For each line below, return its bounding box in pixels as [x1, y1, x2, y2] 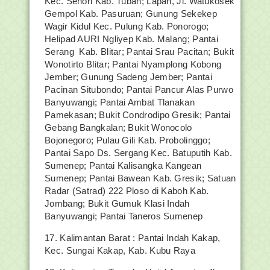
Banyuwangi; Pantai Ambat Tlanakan [45, 97, 195, 107]
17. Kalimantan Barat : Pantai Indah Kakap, [45, 233, 221, 243]
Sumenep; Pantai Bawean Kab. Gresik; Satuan [45, 173, 236, 183]
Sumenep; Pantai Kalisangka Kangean [45, 160, 202, 171]
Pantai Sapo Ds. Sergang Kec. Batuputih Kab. [45, 148, 232, 158]
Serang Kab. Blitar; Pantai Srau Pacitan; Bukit [45, 46, 234, 57]
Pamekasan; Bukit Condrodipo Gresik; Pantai [45, 110, 231, 120]
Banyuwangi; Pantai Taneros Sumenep [45, 211, 203, 221]
